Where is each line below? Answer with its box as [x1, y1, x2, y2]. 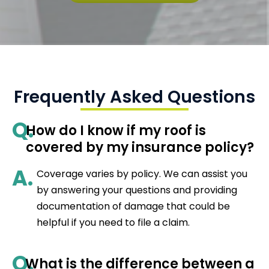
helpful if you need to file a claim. [36, 215, 190, 229]
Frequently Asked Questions [14, 85, 255, 109]
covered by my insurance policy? [25, 138, 254, 157]
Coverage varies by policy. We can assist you [36, 166, 247, 181]
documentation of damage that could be [36, 199, 230, 213]
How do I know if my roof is [25, 121, 206, 140]
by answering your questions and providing [36, 183, 237, 197]
